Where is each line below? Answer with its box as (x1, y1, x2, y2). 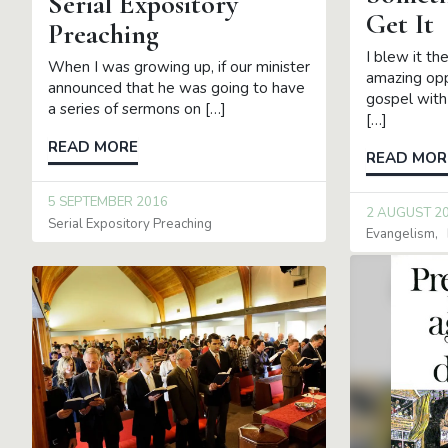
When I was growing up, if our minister (48, 57, 310, 78)
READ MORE (48, 137, 138, 158)
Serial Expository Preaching (48, 214, 212, 233)
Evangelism (365, 225, 435, 244)
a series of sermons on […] (48, 99, 226, 120)
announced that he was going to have (48, 78, 305, 99)
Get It (365, 6, 434, 41)
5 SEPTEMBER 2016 (48, 193, 168, 212)
